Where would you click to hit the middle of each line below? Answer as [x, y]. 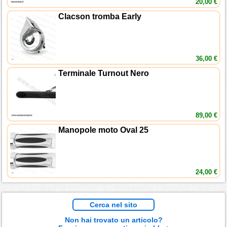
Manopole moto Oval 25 [104, 130]
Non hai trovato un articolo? [113, 220]
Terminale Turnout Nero [104, 73]
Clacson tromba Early [100, 17]
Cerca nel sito [113, 205]
